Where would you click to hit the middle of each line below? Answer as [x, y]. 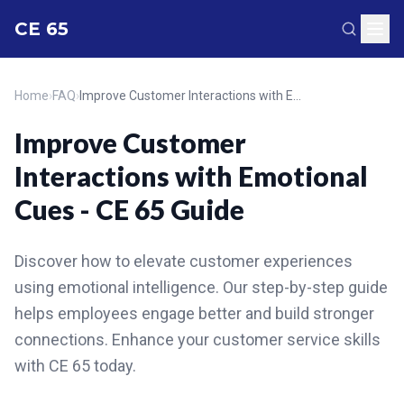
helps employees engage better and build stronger [194, 313]
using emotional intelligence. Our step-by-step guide [201, 287]
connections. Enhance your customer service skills [197, 340]
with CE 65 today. [75, 366]
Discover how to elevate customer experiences [184, 261]
